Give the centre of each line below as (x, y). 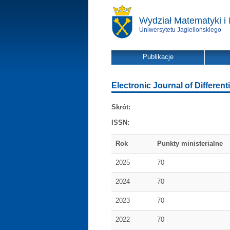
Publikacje (158, 57)
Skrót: (121, 107)
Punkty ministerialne (190, 143)
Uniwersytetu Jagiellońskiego (180, 30)
